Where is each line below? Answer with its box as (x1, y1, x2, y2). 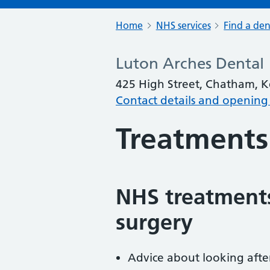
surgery (116, 209, 193, 235)
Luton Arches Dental (116, 54, 264, 73)
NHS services (155, 19, 211, 31)
